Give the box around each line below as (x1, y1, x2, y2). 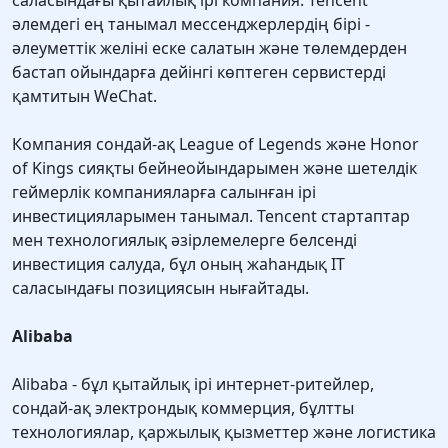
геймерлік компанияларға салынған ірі (12, 181, 316, 204)
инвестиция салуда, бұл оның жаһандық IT (12, 253, 345, 276)
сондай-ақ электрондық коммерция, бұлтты (12, 397, 354, 420)
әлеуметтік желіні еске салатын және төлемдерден (12, 37, 407, 60)
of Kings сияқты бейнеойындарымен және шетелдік (12, 157, 417, 180)
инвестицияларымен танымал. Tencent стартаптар (12, 205, 410, 228)
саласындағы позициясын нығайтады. (12, 277, 309, 300)
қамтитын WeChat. (12, 85, 157, 108)
